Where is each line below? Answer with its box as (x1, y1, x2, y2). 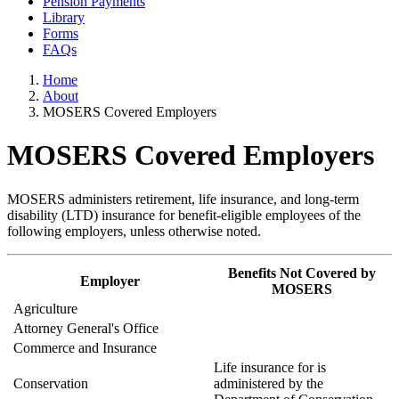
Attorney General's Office (10, 320, 159, 336)
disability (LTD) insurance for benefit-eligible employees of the (7, 207, 361, 223)
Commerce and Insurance (10, 339, 157, 355)
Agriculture (10, 300, 77, 316)
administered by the (214, 375, 323, 391)
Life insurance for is (214, 359, 326, 375)
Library (43, 9, 85, 25)
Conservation (10, 375, 88, 391)
